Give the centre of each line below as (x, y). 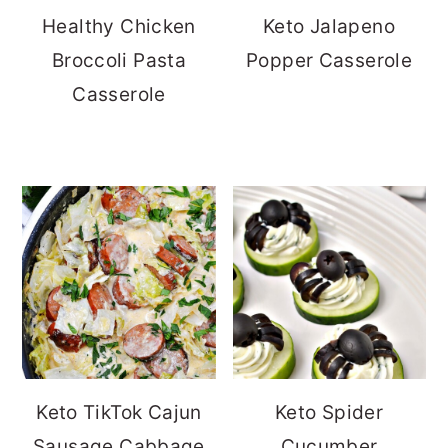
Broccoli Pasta (119, 60)
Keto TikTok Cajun (119, 412)
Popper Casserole (329, 60)
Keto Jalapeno (329, 26)
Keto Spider (329, 412)
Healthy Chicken (119, 26)
